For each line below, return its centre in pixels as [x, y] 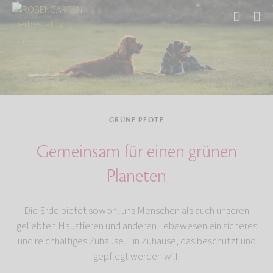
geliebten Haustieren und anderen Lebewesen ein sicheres [136, 226]
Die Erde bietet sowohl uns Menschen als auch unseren [136, 211]
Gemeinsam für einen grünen [136, 151]
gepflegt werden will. [136, 256]
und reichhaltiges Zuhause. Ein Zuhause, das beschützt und [136, 241]
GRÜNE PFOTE [136, 120]
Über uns [56, 44]
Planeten [136, 176]
